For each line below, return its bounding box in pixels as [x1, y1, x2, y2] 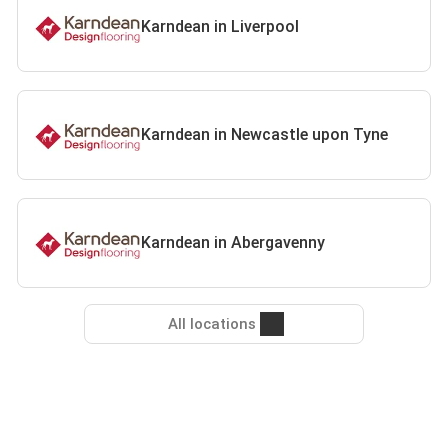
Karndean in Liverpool [141, 17, 300, 36]
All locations [168, 315, 256, 333]
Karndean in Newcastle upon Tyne [141, 125, 389, 144]
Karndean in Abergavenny [141, 233, 326, 252]
